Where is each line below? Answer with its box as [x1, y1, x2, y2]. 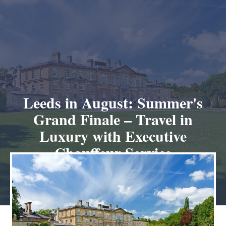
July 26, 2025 [92, 168, 134, 178]
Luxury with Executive [39, 125, 187, 147]
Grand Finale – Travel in [33, 108, 193, 130]
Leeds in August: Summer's [23, 91, 203, 114]
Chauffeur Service [54, 141, 172, 163]
